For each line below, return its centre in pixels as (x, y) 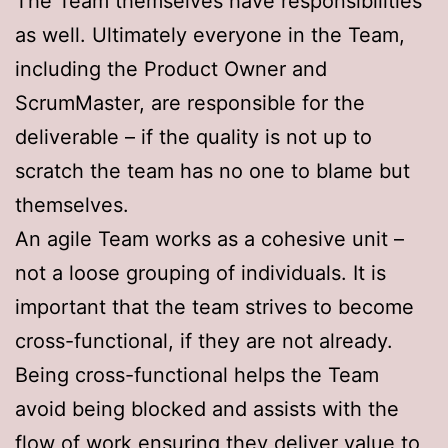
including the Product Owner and (171, 68)
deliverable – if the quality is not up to (193, 136)
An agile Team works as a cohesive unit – (209, 238)
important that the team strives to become (214, 306)
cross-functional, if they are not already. (204, 340)
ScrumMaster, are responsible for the (190, 102)
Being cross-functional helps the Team (197, 374)
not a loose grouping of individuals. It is (200, 272)
